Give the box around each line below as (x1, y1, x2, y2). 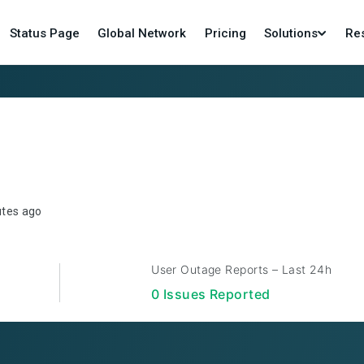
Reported (206, 286, 271, 302)
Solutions (264, 26, 318, 41)
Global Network (97, 26, 187, 41)
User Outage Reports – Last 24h (151, 262, 332, 276)
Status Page (9, 26, 80, 41)
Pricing (204, 26, 246, 41)
